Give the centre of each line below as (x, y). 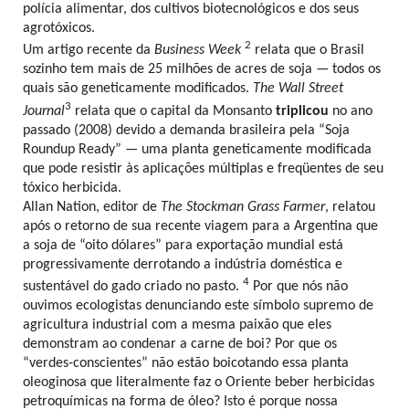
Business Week (198, 51)
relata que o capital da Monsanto (173, 111)
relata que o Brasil (308, 51)
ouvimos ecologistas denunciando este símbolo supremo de (198, 305)
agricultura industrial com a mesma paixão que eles (177, 325)
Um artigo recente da (89, 51)
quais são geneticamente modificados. (136, 89)
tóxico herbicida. (72, 188)
